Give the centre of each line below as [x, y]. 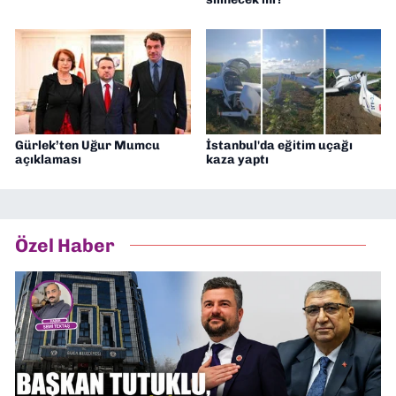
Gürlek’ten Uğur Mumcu [88, 145]
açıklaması [48, 159]
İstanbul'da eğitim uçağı [279, 145]
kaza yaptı [237, 159]
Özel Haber [65, 246]
